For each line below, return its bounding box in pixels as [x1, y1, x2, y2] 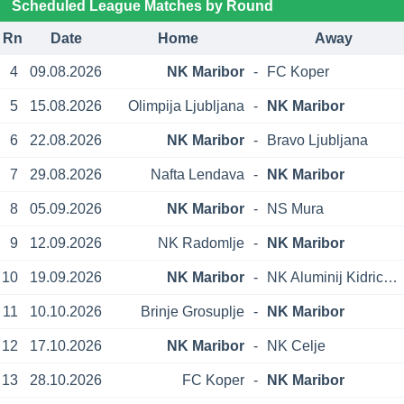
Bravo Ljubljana [267, 132, 369, 148]
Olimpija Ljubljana [127, 97, 244, 114]
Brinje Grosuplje [140, 303, 244, 319]
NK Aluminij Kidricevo [383, 269, 399, 285]
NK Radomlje [157, 234, 244, 251]
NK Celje [267, 337, 326, 353]
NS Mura [267, 200, 325, 216]
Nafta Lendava [150, 166, 244, 182]
